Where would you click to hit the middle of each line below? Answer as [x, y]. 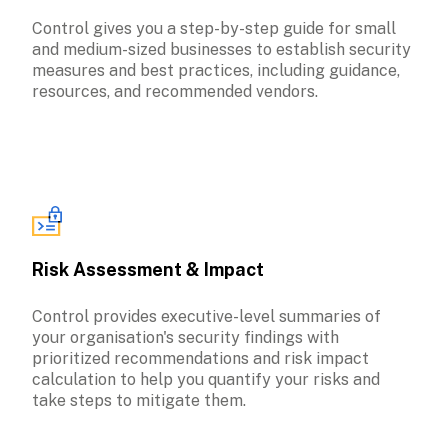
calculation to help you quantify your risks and [206, 379]
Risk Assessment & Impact [148, 269]
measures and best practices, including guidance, [216, 70]
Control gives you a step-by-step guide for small [214, 28]
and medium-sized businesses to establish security [221, 49]
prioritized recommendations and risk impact [200, 358]
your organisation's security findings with [185, 337]
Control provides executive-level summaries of [206, 316]
